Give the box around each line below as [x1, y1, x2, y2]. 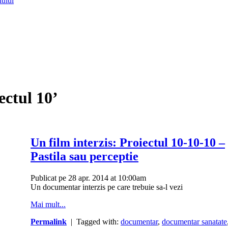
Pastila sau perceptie [31, 150, 138, 163]
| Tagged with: [67, 217, 121, 226]
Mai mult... [31, 200, 66, 209]
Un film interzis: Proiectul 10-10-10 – [31, 136, 225, 150]
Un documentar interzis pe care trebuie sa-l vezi [31, 183, 183, 192]
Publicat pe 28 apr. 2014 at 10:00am [31, 174, 146, 183]
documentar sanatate [162, 217, 227, 226]
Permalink [31, 217, 67, 226]
